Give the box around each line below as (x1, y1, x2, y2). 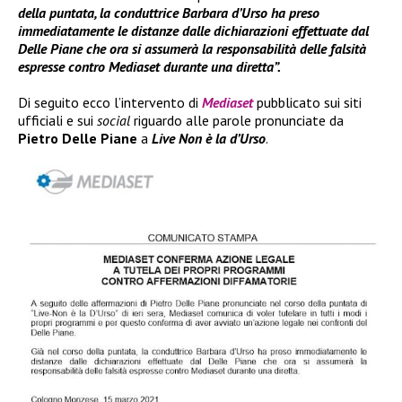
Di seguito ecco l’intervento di (18, 92, 202, 111)
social (97, 110, 130, 129)
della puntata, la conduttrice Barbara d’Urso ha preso (18, 3, 319, 22)
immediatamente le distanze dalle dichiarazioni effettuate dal (18, 21, 369, 39)
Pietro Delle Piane (18, 128, 137, 147)
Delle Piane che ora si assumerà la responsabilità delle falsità (18, 39, 366, 57)
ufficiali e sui (18, 110, 97, 129)
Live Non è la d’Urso (152, 128, 266, 147)
